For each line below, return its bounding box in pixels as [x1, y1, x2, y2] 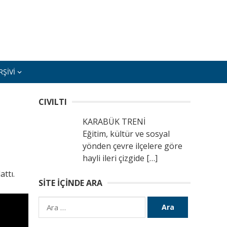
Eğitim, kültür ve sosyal [83, 128, 170, 139]
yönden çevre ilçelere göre [83, 140, 182, 152]
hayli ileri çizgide [83, 153, 146, 164]
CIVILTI [39, 96, 67, 107]
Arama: [38, 197, 64, 208]
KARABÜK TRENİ [83, 116, 145, 127]
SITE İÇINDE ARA [39, 177, 102, 188]
